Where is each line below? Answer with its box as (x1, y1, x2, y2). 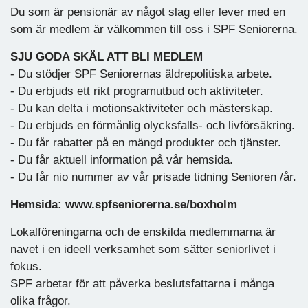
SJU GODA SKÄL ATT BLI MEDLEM (10, 49, 203, 63)
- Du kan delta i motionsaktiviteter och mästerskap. (10, 101, 273, 115)
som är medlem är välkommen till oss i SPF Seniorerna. (10, 22, 298, 36)
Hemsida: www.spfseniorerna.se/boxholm (10, 197, 237, 211)
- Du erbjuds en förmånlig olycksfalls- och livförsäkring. (10, 118, 295, 132)
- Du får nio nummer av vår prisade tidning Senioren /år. (10, 170, 296, 184)
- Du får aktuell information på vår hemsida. (10, 153, 233, 166)
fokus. (10, 259, 42, 273)
